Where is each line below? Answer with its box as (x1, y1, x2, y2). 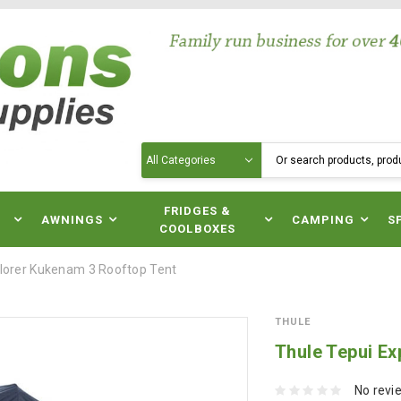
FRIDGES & (163, 204, 232, 218)
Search (141, 144, 183, 158)
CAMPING (292, 213, 355, 226)
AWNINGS (40, 213, 104, 226)
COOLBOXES (159, 222, 235, 235)
